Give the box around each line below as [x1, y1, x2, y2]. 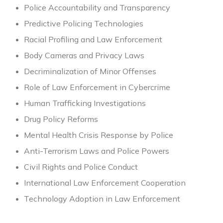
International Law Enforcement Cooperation [24, 178, 186, 188]
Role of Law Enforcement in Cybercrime [24, 82, 170, 93]
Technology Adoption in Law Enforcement [24, 194, 180, 204]
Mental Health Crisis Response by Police [24, 130, 173, 140]
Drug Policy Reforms [24, 114, 98, 124]
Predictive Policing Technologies [24, 18, 143, 29]
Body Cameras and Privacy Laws [24, 50, 144, 61]
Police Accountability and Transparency [24, 2, 170, 13]
